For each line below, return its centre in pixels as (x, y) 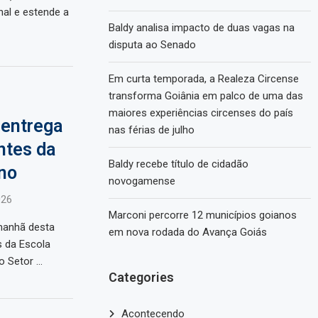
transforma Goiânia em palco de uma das (206, 96)
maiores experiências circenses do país (201, 113)
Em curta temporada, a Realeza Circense (204, 79)
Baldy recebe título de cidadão (179, 164)
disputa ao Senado (153, 45)
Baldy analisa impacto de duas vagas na (202, 28)
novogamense (142, 181)
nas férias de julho (152, 130)
